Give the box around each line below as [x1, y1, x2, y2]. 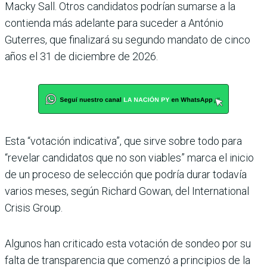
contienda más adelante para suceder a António [5, 16, 223, 29]
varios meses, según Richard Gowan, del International [5, 184, 249, 197]
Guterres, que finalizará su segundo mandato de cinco [5, 33, 250, 46]
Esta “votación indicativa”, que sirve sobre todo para [5, 134, 242, 147]
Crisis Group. [5, 201, 63, 214]
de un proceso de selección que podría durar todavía [5, 167, 247, 181]
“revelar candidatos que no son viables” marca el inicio [5, 151, 254, 164]
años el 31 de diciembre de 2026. [5, 49, 158, 63]
